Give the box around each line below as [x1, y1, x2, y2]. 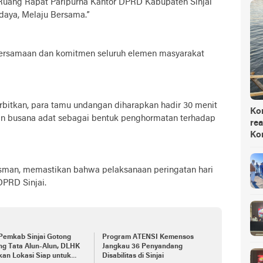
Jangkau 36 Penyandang [102, 242, 183, 250]
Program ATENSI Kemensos [102, 233, 194, 241]
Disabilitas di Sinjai [102, 252, 164, 259]
